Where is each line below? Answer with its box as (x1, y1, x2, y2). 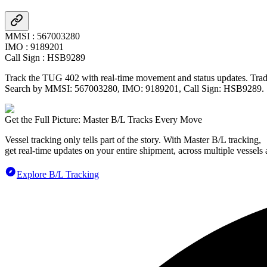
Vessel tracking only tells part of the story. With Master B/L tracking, (5, 134, 261, 145)
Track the (5, 72, 42, 83)
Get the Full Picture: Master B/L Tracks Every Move (5, 114, 202, 125)
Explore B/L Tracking (17, 169, 99, 179)
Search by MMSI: (5, 83, 74, 94)
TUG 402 (42, 72, 79, 83)
